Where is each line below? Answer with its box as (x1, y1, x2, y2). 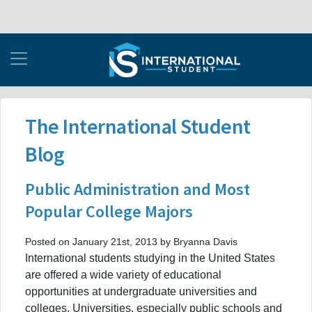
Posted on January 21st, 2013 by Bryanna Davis (25, 235, 237, 247)
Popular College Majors (25, 200, 193, 222)
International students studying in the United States (25, 251, 275, 264)
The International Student (25, 112, 251, 139)
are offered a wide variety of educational (25, 268, 221, 281)
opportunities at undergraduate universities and (25, 285, 257, 297)
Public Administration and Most (25, 178, 250, 200)
